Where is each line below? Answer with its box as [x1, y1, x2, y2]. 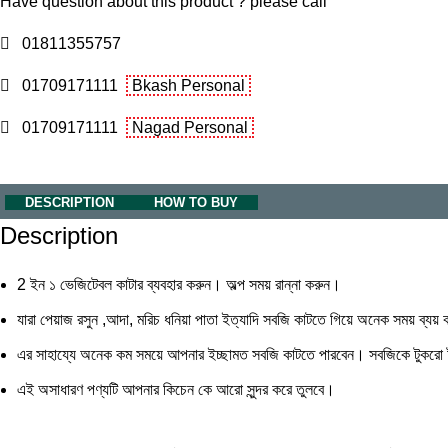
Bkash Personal [128, 76, 250, 94]
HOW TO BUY [154, 194, 239, 210]
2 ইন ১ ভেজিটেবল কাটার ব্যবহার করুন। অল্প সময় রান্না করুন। [17, 275, 342, 293]
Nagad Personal [128, 118, 253, 136]
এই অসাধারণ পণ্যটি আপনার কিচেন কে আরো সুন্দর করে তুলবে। [17, 380, 336, 398]
